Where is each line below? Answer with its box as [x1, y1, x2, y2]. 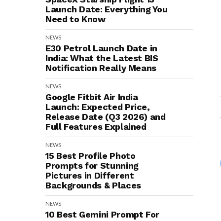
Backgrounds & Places [45, 180, 141, 190]
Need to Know [45, 14, 106, 24]
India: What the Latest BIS [45, 53, 158, 63]
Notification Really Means [45, 63, 156, 73]
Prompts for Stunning [45, 160, 139, 171]
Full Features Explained [45, 121, 147, 132]
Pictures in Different [45, 170, 134, 181]
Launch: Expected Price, [45, 102, 150, 112]
